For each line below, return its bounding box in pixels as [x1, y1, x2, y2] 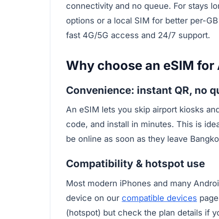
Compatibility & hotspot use [66, 157, 205, 170]
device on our [66, 193, 122, 203]
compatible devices [122, 193, 197, 203]
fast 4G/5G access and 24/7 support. [66, 30, 210, 40]
